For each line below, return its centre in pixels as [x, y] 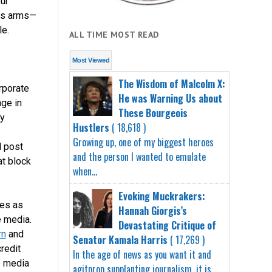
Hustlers [91, 127]
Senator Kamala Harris [121, 240]
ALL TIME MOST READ [114, 35]
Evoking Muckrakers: [162, 196]
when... [85, 171]
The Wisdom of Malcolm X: [172, 83]
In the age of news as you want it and [142, 254]
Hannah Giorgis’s [153, 210]
